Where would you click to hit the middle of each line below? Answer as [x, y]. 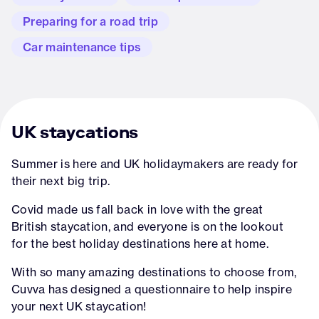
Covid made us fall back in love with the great [137, 209]
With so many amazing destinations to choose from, [154, 272]
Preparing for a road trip [90, 21]
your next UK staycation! [79, 306]
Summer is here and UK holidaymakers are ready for [155, 164]
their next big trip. [61, 181]
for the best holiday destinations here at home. [140, 244]
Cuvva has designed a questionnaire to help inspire [152, 289]
